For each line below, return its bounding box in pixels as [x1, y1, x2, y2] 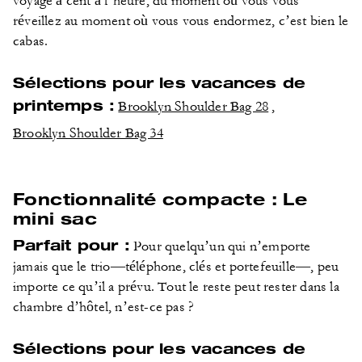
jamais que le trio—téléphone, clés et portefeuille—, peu [13, 259, 339, 275]
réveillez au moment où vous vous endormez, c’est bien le [13, 13, 349, 29]
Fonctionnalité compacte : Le [13, 188, 308, 208]
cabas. [13, 33, 48, 49]
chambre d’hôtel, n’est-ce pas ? [13, 299, 195, 315]
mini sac [13, 208, 98, 228]
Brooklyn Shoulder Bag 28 [118, 99, 269, 115]
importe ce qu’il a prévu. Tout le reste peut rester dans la [13, 279, 339, 295]
